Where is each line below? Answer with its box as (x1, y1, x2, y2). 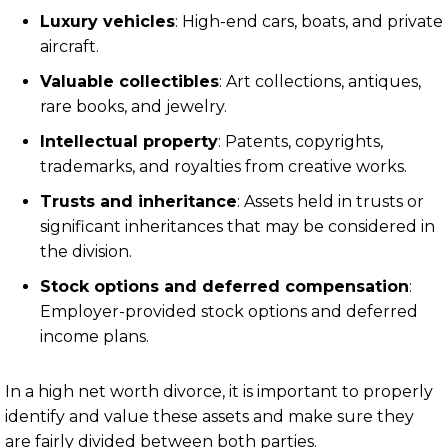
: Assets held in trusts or (237, 192, 424, 211)
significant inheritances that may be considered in (40, 217, 435, 236)
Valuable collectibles (40, 72, 219, 91)
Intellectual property (40, 132, 218, 151)
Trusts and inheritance (40, 192, 237, 211)
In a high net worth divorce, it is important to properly (5, 382, 433, 401)
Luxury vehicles (40, 12, 175, 31)
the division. (40, 242, 132, 261)
